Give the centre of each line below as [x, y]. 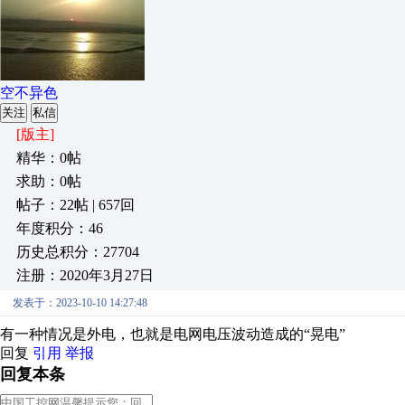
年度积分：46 [60, 228]
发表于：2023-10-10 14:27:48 [80, 303]
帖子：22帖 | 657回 [75, 205]
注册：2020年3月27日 [85, 275]
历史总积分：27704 [78, 252]
